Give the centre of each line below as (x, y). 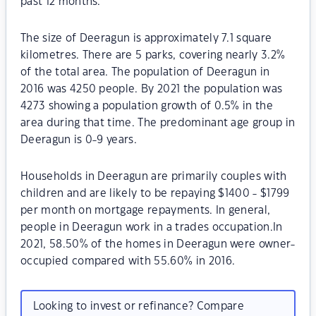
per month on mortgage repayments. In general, (146, 211)
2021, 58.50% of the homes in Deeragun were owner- (158, 244)
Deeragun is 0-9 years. (79, 140)
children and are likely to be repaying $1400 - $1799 (155, 194)
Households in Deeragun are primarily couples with (154, 177)
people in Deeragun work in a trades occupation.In (152, 227)
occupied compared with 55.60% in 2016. (128, 261)
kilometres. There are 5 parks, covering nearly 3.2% (153, 55)
